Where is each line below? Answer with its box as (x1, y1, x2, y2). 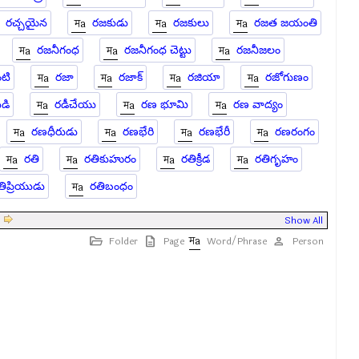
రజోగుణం (265, 69, 309, 86)
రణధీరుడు (30, 123, 78, 140)
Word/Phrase (207, 234, 267, 248)
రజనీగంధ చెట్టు (124, 42, 192, 58)
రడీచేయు (54, 96, 96, 113)
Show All (284, 213, 323, 228)
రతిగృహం (254, 151, 298, 167)
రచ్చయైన (5, 14, 47, 31)
